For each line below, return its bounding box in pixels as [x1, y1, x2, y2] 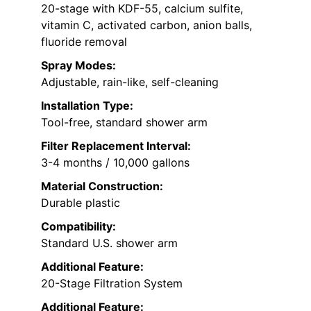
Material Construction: [41, 178, 163, 193]
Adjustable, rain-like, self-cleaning [41, 74, 219, 89]
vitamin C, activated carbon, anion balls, [41, 17, 252, 32]
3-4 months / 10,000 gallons [41, 155, 190, 169]
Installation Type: [41, 98, 133, 112]
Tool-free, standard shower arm [41, 115, 208, 129]
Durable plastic [41, 195, 120, 210]
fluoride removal [41, 34, 127, 49]
